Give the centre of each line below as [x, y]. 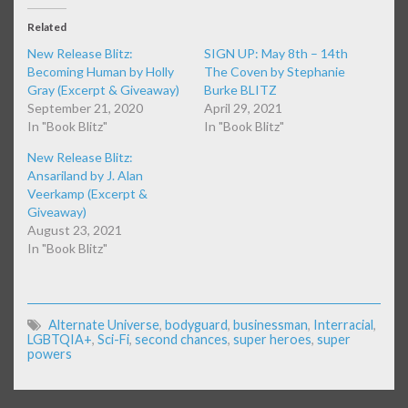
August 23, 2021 [75, 230]
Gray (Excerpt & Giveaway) [103, 90]
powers [50, 354]
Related [47, 27]
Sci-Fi [113, 340]
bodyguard [196, 325]
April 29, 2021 [243, 108]
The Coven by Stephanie [275, 72]
